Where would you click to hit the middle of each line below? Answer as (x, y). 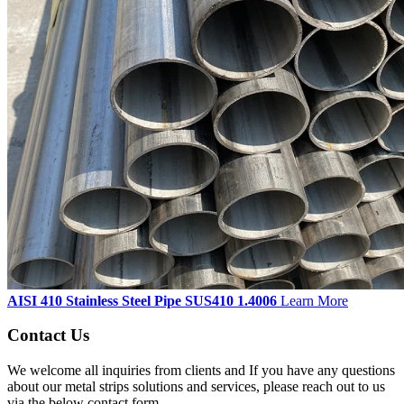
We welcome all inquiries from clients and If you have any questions (201, 371)
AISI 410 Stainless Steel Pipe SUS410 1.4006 (142, 300)
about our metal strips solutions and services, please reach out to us (196, 387)
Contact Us (48, 335)
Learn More (314, 300)
